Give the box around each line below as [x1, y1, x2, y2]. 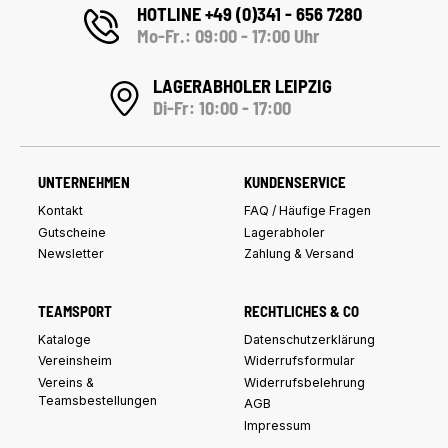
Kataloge [37, 331, 91, 347]
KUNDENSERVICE [244, 173, 346, 192]
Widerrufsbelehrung [244, 374, 365, 390]
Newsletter [37, 246, 104, 262]
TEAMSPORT [37, 301, 112, 320]
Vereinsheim [37, 353, 112, 369]
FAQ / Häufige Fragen [244, 203, 371, 219]
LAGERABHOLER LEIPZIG [152, 74, 332, 97]
